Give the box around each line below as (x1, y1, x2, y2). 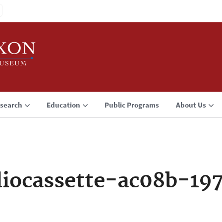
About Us (176, 100, 206, 110)
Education (47, 100, 80, 110)
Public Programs (105, 100, 159, 110)
